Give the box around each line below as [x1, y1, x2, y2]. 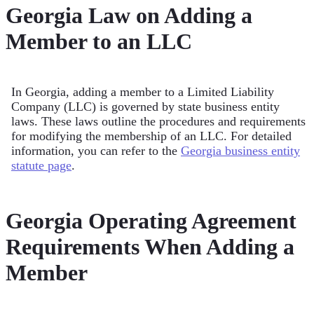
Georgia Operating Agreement [6, 208, 296, 234]
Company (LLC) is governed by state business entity [11, 99, 280, 114]
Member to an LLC [6, 29, 192, 55]
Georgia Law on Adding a [6, 3, 252, 29]
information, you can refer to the [11, 143, 181, 158]
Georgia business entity [181, 143, 300, 158]
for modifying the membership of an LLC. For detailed [11, 128, 292, 143]
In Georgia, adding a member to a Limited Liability [11, 84, 274, 99]
